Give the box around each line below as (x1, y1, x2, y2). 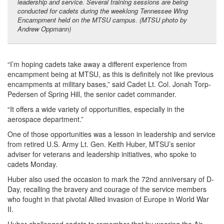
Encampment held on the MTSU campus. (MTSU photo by (17, 15, 187, 25)
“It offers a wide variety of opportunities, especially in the (7, 104, 184, 114)
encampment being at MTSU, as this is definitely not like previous (7, 69, 213, 79)
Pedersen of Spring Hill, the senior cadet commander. (7, 89, 176, 99)
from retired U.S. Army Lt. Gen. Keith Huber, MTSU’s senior (7, 139, 195, 149)
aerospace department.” (7, 114, 83, 124)
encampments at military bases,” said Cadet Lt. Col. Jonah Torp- (7, 79, 211, 89)
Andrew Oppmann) (17, 24, 71, 34)
